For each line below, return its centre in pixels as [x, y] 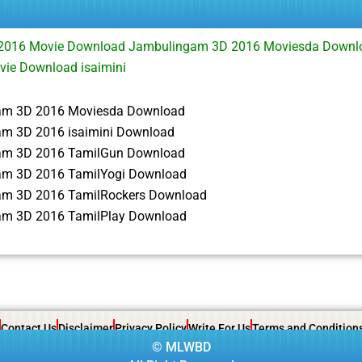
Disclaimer [86, 328]
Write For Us [219, 328]
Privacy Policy [151, 328]
